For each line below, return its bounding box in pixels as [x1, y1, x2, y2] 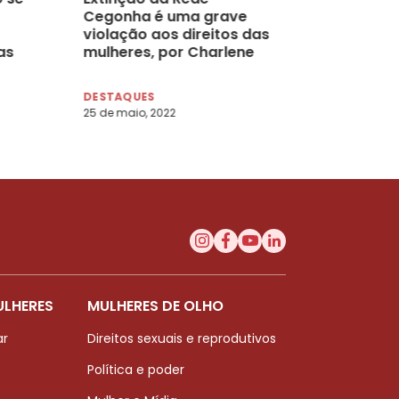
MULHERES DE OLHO [87, 295, 224, 316]
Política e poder [87, 360, 184, 379]
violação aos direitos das [83, 23, 270, 45]
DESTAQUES [83, 88, 156, 104]
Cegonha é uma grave [83, 5, 248, 27]
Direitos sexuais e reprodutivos [87, 329, 276, 347]
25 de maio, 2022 [83, 104, 176, 120]
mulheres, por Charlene [83, 41, 255, 62]
